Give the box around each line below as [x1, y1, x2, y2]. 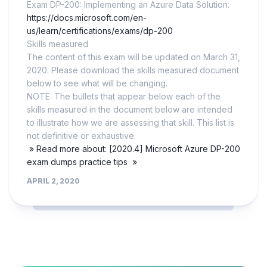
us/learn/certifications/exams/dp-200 [27, 26, 173, 36]
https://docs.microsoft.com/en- [27, 13, 147, 23]
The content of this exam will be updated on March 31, [27, 52, 240, 63]
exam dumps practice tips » [27, 157, 137, 167]
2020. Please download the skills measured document [27, 65, 239, 76]
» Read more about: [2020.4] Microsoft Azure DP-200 [27, 144, 240, 154]
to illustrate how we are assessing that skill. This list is [27, 117, 234, 128]
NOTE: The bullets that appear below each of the [27, 91, 221, 102]
